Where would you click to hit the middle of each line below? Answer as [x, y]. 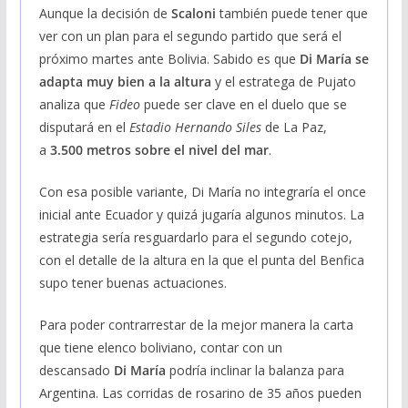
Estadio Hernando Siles [197, 127]
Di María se [334, 58]
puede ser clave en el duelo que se [243, 104]
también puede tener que [291, 13]
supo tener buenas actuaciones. [133, 282]
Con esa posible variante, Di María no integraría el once [202, 191]
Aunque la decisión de [103, 13]
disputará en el [84, 127]
